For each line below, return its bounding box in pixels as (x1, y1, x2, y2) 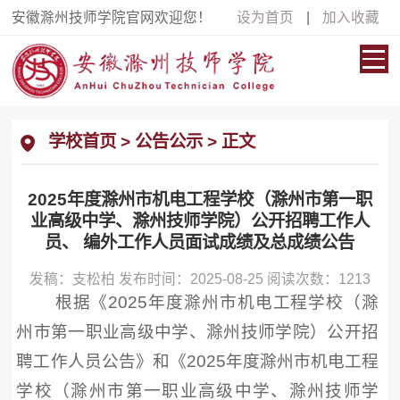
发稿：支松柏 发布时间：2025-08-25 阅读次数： (29, 271, 338, 287)
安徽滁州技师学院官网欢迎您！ (12, 10, 212, 25)
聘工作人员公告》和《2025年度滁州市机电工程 (16, 352, 379, 371)
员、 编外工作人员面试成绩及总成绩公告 (45, 232, 355, 253)
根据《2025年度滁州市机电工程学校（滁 (49, 293, 379, 312)
